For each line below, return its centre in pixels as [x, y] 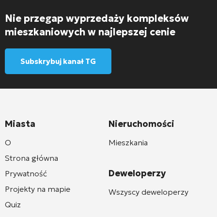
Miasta [20, 124]
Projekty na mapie [38, 189]
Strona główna [31, 158]
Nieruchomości [141, 124]
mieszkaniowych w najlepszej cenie [90, 32]
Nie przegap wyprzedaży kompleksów [97, 18]
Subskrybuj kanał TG [58, 61]
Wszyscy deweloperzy [148, 192]
